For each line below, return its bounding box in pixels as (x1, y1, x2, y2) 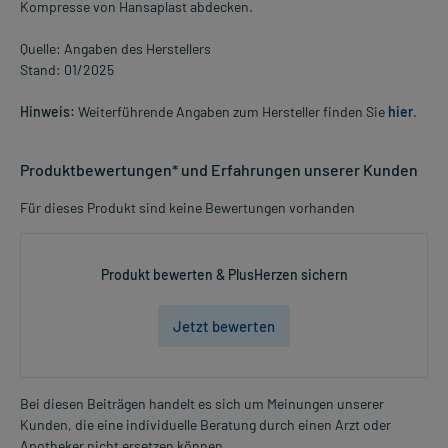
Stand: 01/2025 (20, 60, 114, 78)
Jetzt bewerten (173, 316, 275, 335)
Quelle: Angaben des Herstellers (20, 39, 211, 57)
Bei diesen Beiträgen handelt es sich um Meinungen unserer (20, 394, 384, 412)
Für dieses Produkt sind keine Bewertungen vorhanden (20, 198, 355, 216)
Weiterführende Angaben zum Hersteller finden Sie (75, 102, 388, 120)
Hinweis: (20, 102, 75, 120)
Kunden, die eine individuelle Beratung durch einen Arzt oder (20, 415, 391, 433)
